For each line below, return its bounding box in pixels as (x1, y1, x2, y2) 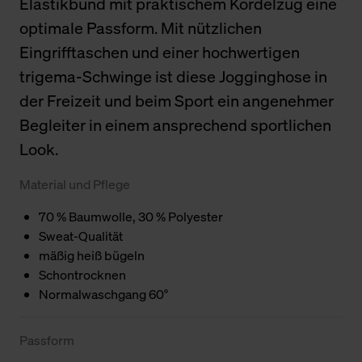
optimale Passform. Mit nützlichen (19, 16, 262, 39)
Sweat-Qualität (39, 226, 123, 245)
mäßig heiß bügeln (39, 246, 145, 264)
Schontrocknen (39, 265, 126, 284)
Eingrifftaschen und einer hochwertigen (19, 40, 300, 63)
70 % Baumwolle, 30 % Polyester (39, 207, 223, 225)
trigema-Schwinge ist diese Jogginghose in (19, 65, 327, 87)
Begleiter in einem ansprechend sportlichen (19, 113, 331, 136)
